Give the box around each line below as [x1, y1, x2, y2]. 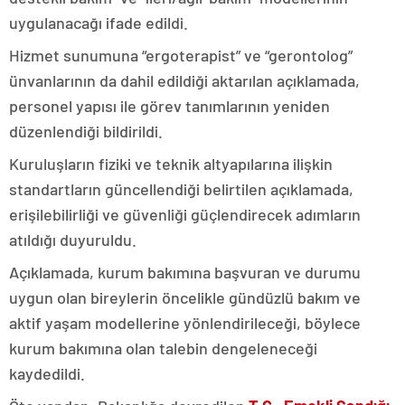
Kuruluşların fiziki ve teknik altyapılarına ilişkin [9, 154, 333, 174]
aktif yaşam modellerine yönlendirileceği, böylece [9, 313, 361, 334]
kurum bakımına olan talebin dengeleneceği [9, 338, 317, 359]
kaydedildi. [9, 363, 85, 384]
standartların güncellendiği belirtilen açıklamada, [9, 179, 353, 200]
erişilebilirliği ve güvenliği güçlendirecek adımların [9, 204, 361, 225]
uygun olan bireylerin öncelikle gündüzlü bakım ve [9, 287, 361, 308]
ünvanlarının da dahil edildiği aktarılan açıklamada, [9, 71, 360, 91]
